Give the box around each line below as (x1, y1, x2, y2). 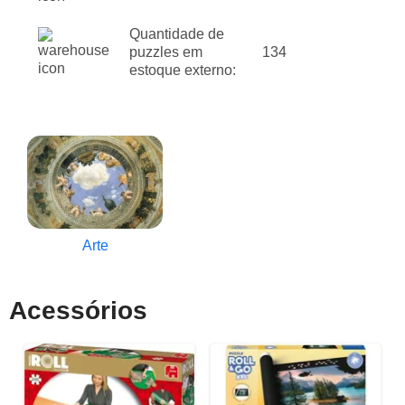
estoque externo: (129, 62, 236, 79)
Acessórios (9, 296, 147, 325)
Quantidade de (129, 26, 224, 42)
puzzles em (129, 44, 202, 61)
